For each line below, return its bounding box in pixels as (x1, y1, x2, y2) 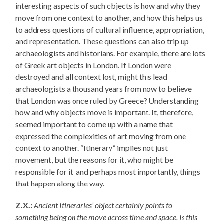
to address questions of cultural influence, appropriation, (15, 25, 205, 35)
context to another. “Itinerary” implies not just (15, 143, 168, 153)
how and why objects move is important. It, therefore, (15, 108, 194, 117)
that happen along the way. (15, 179, 105, 188)
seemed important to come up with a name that (15, 119, 173, 129)
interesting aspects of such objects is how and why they (15, 1, 201, 11)
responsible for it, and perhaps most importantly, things (15, 167, 201, 177)
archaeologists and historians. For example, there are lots (15, 48, 206, 58)
